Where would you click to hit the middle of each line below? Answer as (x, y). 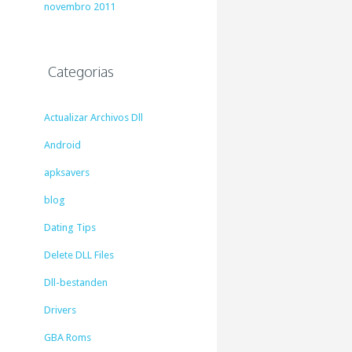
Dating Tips (70, 227)
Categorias (81, 71)
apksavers (66, 172)
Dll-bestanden (75, 282)
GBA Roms (67, 337)
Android (62, 145)
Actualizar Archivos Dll (93, 117)
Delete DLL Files (79, 255)
